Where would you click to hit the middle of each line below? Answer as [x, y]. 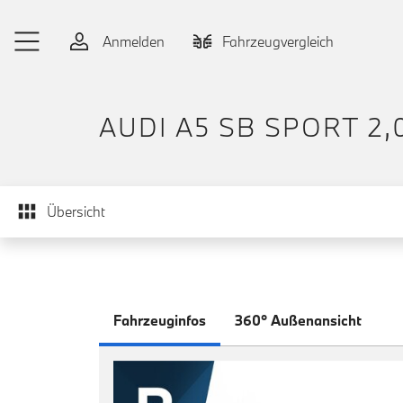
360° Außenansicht [298, 320]
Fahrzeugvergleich [278, 41]
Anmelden [132, 41]
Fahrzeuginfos [160, 320]
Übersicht [76, 211]
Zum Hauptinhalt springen [96, 16]
